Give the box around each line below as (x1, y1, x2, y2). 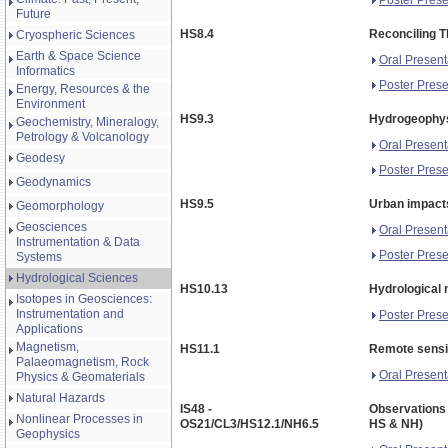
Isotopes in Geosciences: (16, 292, 152, 306)
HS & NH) (369, 417, 423, 431)
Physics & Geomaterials (16, 370, 145, 384)
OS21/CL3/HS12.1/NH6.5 (180, 417, 319, 431)
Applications (16, 322, 83, 336)
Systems (16, 250, 62, 264)
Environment (16, 97, 85, 111)
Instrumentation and (16, 307, 124, 321)
